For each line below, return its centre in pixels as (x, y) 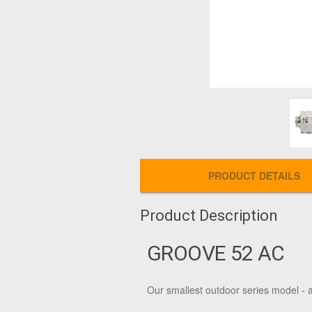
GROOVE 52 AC (216, 253)
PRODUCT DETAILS (254, 175)
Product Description (209, 216)
